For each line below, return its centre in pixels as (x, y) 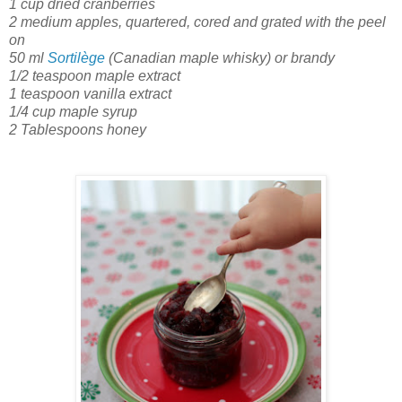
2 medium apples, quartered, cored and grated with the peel (197, 22)
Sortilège (76, 58)
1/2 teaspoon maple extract (95, 76)
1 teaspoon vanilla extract (90, 94)
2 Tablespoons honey (78, 130)
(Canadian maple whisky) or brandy (220, 58)
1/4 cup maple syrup (73, 112)
